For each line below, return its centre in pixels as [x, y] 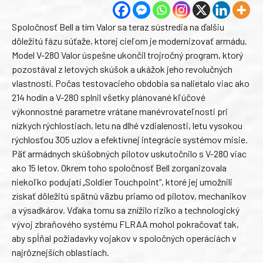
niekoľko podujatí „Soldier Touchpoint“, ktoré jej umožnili [122, 182]
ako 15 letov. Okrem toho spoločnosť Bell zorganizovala [119, 168]
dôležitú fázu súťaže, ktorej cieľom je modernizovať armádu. [129, 41]
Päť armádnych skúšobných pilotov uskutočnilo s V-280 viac [129, 154]
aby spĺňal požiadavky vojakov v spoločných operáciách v [124, 238]
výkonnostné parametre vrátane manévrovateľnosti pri [120, 112]
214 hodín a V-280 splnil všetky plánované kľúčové [109, 97]
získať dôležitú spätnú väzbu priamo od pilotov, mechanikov [129, 196]
